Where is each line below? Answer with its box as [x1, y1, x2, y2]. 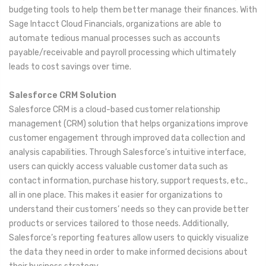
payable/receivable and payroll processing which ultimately [9, 47, 236, 58]
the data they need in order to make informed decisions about [9, 246, 248, 257]
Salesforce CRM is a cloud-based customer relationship [9, 104, 220, 115]
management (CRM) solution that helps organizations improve [9, 118, 248, 129]
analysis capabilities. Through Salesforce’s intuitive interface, [9, 147, 246, 157]
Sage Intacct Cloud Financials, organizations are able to [9, 18, 221, 29]
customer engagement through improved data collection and [9, 132, 245, 143]
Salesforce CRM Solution [9, 90, 116, 100]
